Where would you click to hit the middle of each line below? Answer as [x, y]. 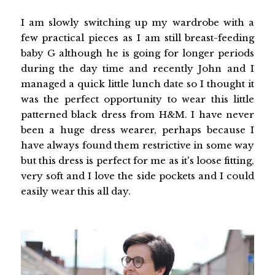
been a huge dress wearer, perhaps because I [137, 130]
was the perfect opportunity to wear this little [137, 99]
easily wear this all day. [76, 191]
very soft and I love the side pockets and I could [137, 176]
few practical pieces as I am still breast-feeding [137, 37]
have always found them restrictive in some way [137, 145]
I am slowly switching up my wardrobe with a [137, 22]
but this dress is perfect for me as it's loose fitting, [137, 160]
